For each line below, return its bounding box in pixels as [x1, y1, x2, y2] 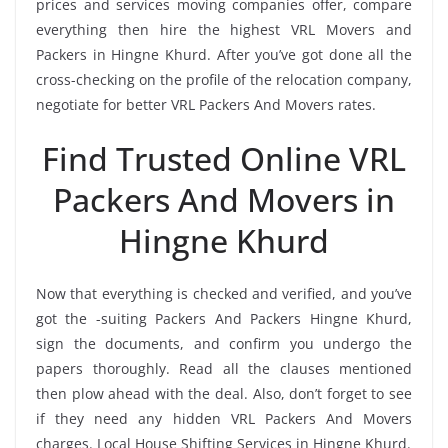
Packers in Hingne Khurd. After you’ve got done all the [36, 44, 412, 64]
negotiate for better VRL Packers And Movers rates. [36, 94, 376, 114]
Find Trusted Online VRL [42, 136, 406, 180]
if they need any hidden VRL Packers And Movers [36, 408, 412, 428]
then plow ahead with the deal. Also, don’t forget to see [36, 383, 412, 403]
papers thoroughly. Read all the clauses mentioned [36, 358, 412, 378]
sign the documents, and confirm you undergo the [36, 333, 412, 353]
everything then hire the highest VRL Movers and [36, 19, 412, 39]
